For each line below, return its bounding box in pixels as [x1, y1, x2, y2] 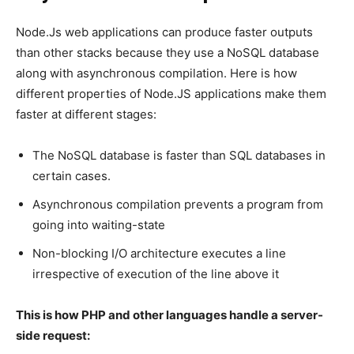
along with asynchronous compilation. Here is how [16, 66, 297, 81]
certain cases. [32, 168, 111, 184]
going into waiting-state [32, 217, 165, 233]
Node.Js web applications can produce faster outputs [16, 24, 313, 40]
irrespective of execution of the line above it [32, 266, 279, 282]
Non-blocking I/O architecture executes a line [32, 246, 286, 262]
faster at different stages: [16, 107, 156, 122]
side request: [16, 328, 90, 344]
